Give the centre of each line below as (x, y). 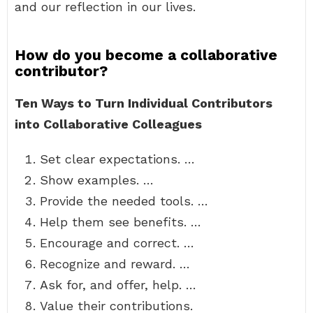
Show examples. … (97, 180)
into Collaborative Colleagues (108, 124)
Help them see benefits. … (121, 222)
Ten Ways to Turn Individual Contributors (144, 103)
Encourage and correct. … (117, 243)
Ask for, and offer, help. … (118, 285)
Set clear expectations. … (117, 159)
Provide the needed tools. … (124, 201)
